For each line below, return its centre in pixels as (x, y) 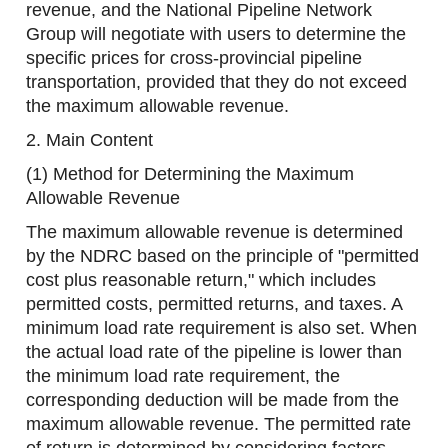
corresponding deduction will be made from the (213, 400)
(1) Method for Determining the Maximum (190, 174)
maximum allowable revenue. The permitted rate (219, 424)
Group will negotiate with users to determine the (216, 34)
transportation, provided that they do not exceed (217, 82)
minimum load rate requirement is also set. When (222, 328)
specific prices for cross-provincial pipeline (194, 58)
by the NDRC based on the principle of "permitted (223, 256)
